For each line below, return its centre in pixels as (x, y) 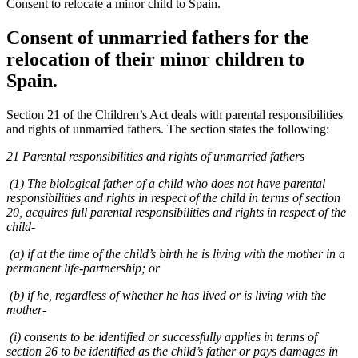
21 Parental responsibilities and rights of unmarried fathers (155, 157)
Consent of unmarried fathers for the (158, 38)
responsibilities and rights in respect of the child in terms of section (173, 198)
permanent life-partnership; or (83, 268)
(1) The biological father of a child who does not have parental (166, 184)
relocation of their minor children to (155, 60)
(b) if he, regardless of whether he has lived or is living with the (166, 296)
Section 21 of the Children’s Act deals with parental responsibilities (175, 115)
